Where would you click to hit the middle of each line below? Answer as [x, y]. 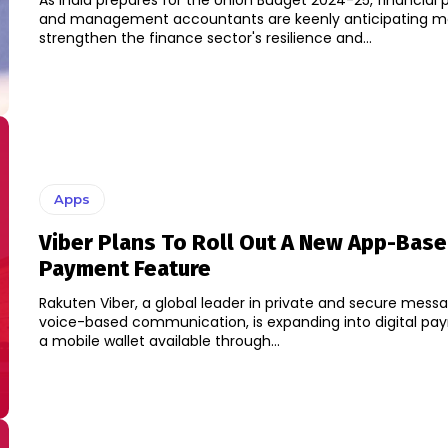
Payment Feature [124, 269]
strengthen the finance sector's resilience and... [205, 38]
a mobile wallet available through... [159, 341]
